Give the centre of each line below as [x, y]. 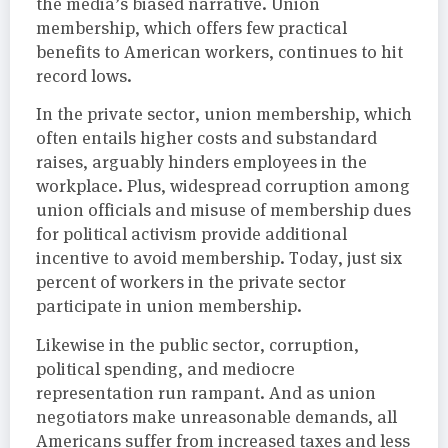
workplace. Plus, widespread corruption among [223, 186]
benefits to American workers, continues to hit [219, 52]
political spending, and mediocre [165, 368]
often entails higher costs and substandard [206, 138]
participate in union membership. [169, 306]
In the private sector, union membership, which [224, 114]
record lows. [84, 76]
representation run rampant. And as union [206, 392]
